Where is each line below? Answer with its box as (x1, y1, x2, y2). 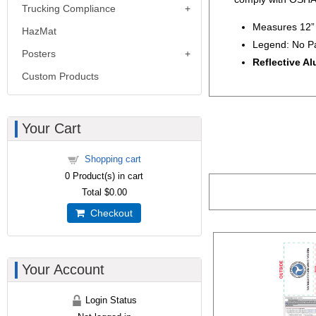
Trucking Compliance (22, 3, 116, 14)
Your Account (22, 262, 104, 277)
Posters (22, 48, 56, 59)
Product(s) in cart (70, 171, 144, 181)
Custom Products (22, 71, 99, 82)
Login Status (83, 295, 138, 305)
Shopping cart (84, 154, 141, 164)
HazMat (22, 25, 56, 37)
